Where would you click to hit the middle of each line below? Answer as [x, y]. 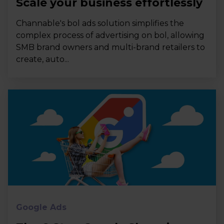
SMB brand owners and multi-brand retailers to [110, 47]
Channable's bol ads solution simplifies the [100, 23]
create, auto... [42, 59]
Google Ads [41, 207]
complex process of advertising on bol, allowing [110, 35]
